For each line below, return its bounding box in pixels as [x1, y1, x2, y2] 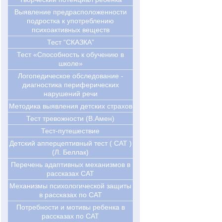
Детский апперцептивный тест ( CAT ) [9, 139, 132, 148]
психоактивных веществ [31, 26, 110, 34]
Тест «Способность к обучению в [17, 51, 124, 59]
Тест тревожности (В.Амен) [26, 114, 114, 123]
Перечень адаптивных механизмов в [10, 161, 130, 169]
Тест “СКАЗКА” [47, 38, 94, 47]
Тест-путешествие [41, 127, 100, 135]
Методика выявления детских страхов [8, 102, 132, 111]
